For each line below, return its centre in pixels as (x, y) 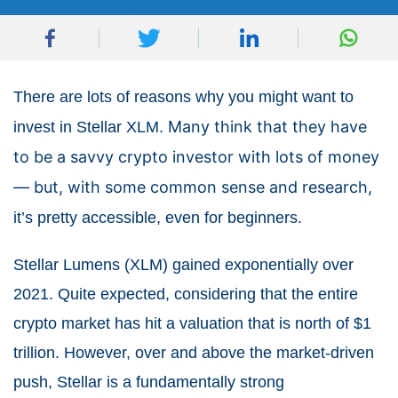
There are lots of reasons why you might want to (183, 97)
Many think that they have (267, 127)
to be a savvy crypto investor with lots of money (196, 157)
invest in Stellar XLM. (91, 127)
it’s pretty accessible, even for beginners (155, 218)
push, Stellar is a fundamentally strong (149, 382)
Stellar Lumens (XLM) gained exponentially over (183, 265)
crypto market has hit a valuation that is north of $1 (192, 323)
